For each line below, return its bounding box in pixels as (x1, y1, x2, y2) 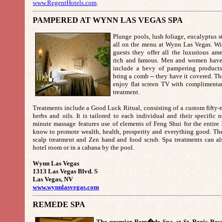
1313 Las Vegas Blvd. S (33, 167, 98, 175)
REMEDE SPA (33, 200, 85, 209)
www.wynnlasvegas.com (33, 183, 99, 191)
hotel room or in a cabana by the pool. (33, 144, 134, 151)
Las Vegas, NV (33, 175, 74, 183)
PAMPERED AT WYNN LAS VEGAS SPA (33, 16, 183, 24)
